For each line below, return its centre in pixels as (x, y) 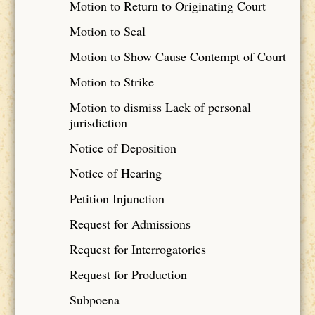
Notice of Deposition (123, 147)
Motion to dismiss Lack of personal (160, 107)
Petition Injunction (117, 198)
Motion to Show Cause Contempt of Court (178, 56)
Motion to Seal (107, 31)
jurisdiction (98, 122)
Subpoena (94, 299)
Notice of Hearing (115, 173)
